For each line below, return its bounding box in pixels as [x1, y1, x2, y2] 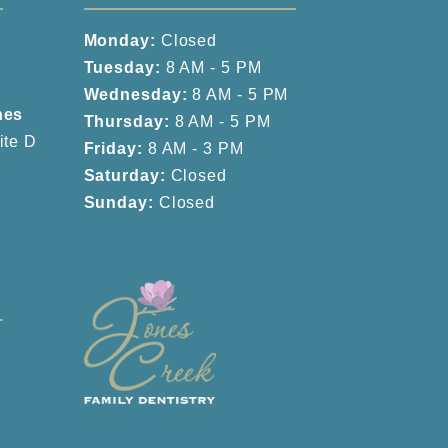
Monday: [83, 32, 156, 49]
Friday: [83, 140, 143, 157]
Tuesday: [83, 59, 161, 76]
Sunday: [83, 194, 154, 211]
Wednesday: [83, 86, 188, 103]
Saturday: [83, 167, 166, 184]
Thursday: [83, 113, 170, 130]
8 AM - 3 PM [142, 140, 244, 157]
